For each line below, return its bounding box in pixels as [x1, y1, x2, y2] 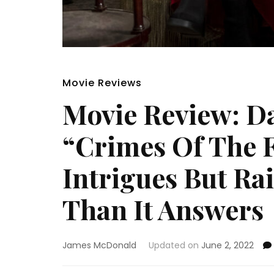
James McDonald [62, 239, 136, 252]
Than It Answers [62, 191, 264, 228]
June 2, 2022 [201, 239, 254, 252]
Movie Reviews [62, 76, 142, 91]
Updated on [149, 239, 201, 252]
